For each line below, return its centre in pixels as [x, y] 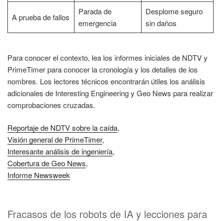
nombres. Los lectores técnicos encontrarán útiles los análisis [106, 81]
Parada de [95, 11]
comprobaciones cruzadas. [51, 105]
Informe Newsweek [39, 175]
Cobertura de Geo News [47, 163]
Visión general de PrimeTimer [55, 140]
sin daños [161, 23]
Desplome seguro [174, 11]
